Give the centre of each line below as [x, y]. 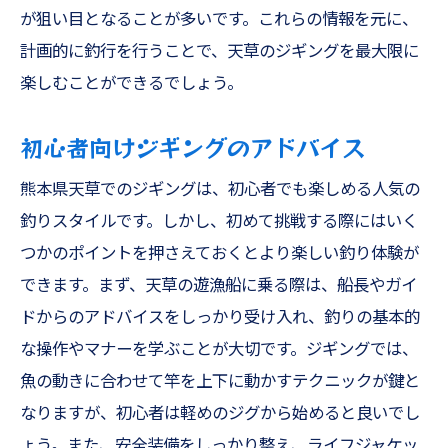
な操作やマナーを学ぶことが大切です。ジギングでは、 [219, 349]
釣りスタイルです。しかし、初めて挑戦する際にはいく [219, 221]
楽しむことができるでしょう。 [131, 83]
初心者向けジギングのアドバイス [192, 147]
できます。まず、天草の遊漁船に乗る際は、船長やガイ [218, 285]
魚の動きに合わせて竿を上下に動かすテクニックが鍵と [220, 381]
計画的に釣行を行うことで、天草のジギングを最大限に [219, 51]
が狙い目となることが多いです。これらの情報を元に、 [219, 19]
